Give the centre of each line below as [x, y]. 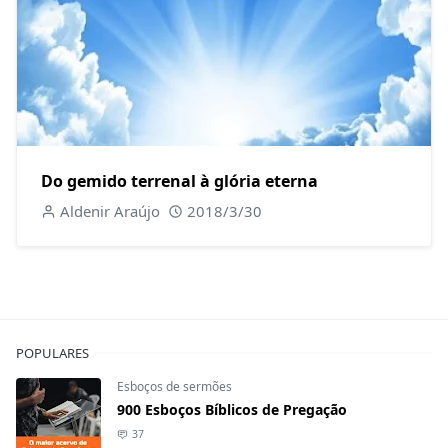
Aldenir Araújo [109, 211]
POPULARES [52, 353]
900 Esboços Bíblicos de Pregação [232, 410]
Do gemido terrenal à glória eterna [179, 181]
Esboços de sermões [174, 387]
